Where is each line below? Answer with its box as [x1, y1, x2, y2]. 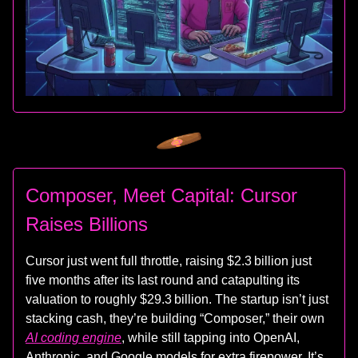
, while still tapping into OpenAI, [121, 330, 300, 344]
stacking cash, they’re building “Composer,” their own [26, 311, 324, 325]
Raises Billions [26, 213, 148, 235]
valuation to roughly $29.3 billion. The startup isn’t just [26, 292, 328, 306]
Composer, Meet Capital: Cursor [26, 184, 297, 206]
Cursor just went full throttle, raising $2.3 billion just [26, 253, 312, 268]
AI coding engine [26, 330, 121, 344]
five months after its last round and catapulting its [26, 272, 300, 287]
